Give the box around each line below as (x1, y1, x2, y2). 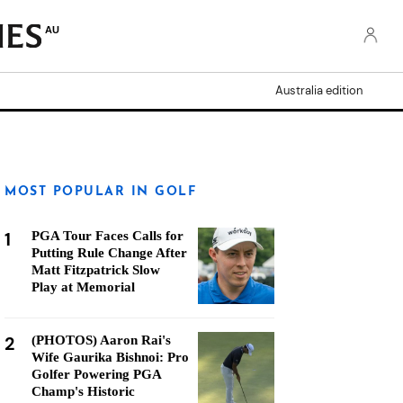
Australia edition (275, 83, 363, 98)
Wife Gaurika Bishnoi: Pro (31, 350, 189, 364)
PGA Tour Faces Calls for (31, 228, 184, 243)
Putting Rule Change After (31, 246, 187, 260)
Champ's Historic (31, 384, 135, 399)
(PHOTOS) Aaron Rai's (31, 333, 171, 347)
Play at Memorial (31, 280, 135, 294)
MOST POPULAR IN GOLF (4, 185, 196, 199)
